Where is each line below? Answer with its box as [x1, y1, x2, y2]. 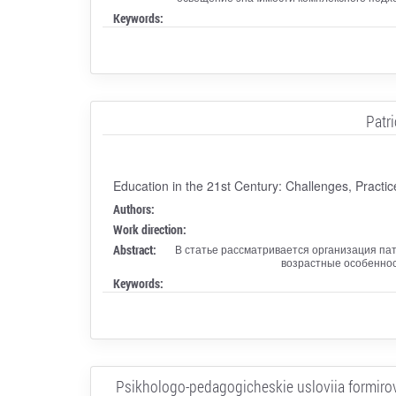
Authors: [112, 200, 155, 217]
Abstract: [112, 240, 156, 258]
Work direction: [112, 220, 187, 238]
